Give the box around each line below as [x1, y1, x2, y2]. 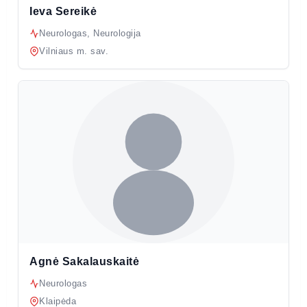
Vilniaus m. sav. [39, 46, 108, 57]
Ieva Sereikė [29, 5, 97, 18]
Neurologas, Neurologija [39, 28, 141, 39]
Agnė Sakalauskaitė [29, 255, 139, 267]
